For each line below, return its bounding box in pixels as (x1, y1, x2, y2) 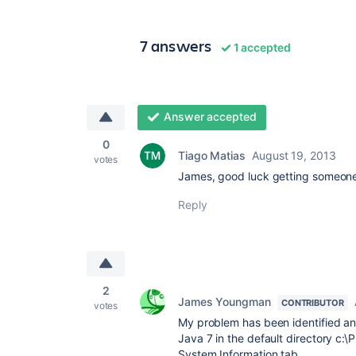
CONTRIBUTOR (281, 297, 344, 308)
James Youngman (178, 295, 271, 308)
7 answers (140, 35, 212, 56)
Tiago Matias (178, 149, 246, 162)
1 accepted (230, 41, 292, 54)
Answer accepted (163, 110, 257, 123)
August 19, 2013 (252, 149, 336, 162)
